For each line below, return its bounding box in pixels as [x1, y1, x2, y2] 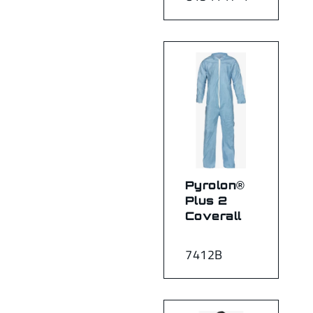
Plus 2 [185, 194, 228, 208]
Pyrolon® [185, 178, 245, 193]
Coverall [185, 209, 242, 224]
